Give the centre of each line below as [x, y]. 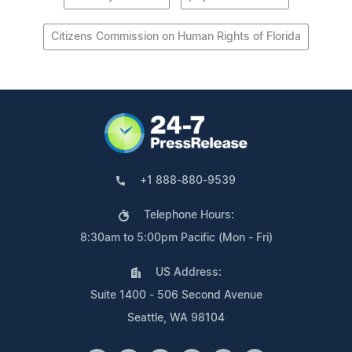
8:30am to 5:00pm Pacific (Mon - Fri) [176, 238]
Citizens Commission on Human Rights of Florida [176, 37]
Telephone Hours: [189, 216]
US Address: [188, 273]
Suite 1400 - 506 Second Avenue [176, 296]
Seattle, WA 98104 [176, 319]
